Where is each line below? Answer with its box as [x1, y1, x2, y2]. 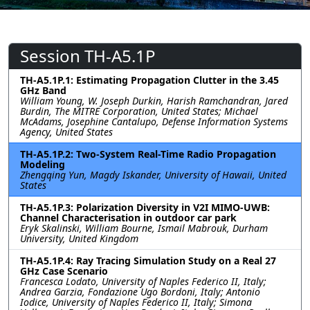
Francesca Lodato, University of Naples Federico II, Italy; [20, 274, 266, 288]
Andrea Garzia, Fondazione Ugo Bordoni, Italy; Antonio [20, 284, 260, 298]
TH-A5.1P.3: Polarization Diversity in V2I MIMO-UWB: [20, 200, 270, 214]
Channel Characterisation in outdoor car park [20, 210, 237, 224]
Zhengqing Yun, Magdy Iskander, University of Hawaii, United [20, 167, 286, 181]
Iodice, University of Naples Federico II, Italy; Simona [20, 295, 252, 309]
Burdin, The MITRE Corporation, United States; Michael [20, 104, 258, 118]
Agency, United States [20, 125, 113, 138]
